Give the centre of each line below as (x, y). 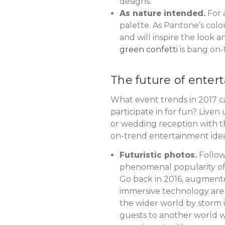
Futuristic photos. (158, 155)
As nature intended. (162, 13)
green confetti (148, 49)
